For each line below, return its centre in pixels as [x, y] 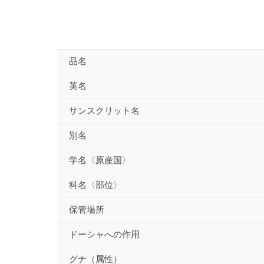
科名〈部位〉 [95, 185]
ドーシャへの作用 [104, 235]
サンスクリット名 [104, 111]
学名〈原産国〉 [100, 161]
